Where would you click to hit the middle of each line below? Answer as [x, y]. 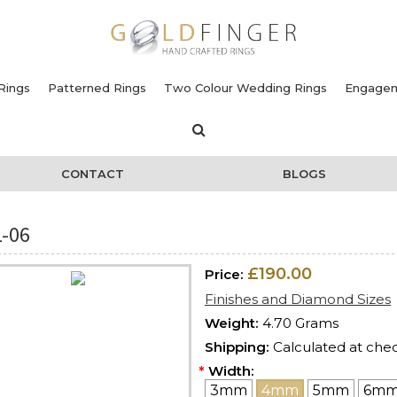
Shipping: [237, 346]
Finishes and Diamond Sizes [298, 299]
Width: [231, 370]
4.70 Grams [300, 323]
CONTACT [92, 173]
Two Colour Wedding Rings [245, 87]
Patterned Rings [97, 87]
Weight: [232, 323]
